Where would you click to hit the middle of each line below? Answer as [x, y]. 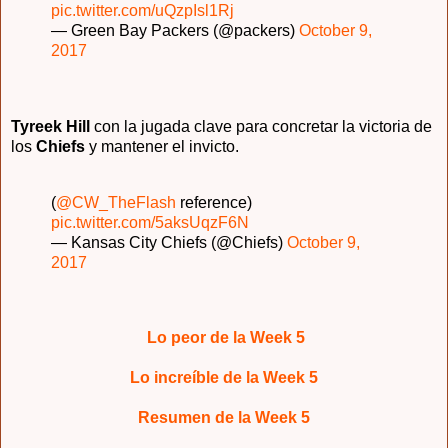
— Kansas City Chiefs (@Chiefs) [169, 242]
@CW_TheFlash [116, 202]
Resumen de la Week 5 [224, 418]
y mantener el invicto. [162, 146]
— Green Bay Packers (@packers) [175, 30]
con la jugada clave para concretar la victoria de [261, 126]
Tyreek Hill [50, 126]
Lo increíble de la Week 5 [224, 378]
